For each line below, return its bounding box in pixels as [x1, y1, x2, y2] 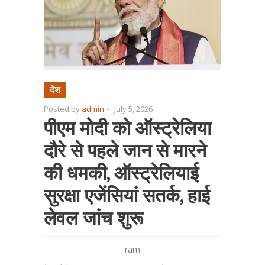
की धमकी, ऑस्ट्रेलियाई [44, 160, 199, 185]
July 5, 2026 [114, 104, 153, 114]
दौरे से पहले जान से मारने [44, 138, 206, 163]
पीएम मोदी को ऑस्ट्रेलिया [44, 115, 211, 140]
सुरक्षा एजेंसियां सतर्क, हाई [44, 183, 210, 208]
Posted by [44, 104, 82, 114]
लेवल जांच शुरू [44, 205, 143, 230]
